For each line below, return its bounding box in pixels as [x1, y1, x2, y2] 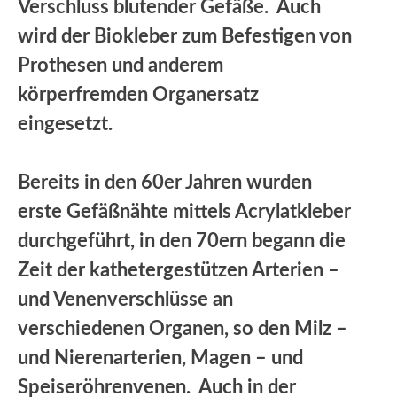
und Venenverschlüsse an [18, 289, 233, 309]
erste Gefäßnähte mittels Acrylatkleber [18, 201, 351, 222]
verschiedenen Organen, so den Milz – [18, 318, 347, 339]
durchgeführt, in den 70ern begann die [18, 230, 346, 251]
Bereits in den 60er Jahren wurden [18, 172, 312, 192]
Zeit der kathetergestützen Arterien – [18, 260, 339, 280]
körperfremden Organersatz [18, 84, 259, 105]
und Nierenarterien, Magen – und [18, 347, 303, 368]
